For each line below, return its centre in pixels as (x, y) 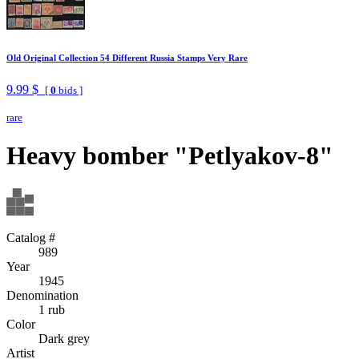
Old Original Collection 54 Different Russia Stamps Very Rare (127, 57)
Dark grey (64, 338)
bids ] (69, 90)
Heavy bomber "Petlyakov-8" (170, 156)
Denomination (42, 295)
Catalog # (31, 237)
